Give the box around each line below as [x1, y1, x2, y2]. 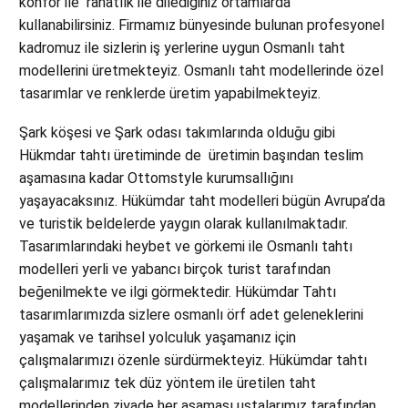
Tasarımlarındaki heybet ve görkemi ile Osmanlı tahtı [19, 237, 352, 255]
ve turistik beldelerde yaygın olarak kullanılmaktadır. [19, 214, 348, 232]
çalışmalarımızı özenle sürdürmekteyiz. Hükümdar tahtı [19, 351, 367, 369]
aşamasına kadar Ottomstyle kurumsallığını [19, 168, 293, 187]
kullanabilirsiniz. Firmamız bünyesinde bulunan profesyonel [19, 16, 384, 35]
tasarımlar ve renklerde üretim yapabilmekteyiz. [19, 85, 321, 103]
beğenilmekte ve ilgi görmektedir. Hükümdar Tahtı [19, 282, 336, 301]
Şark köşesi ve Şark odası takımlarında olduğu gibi [19, 123, 335, 141]
